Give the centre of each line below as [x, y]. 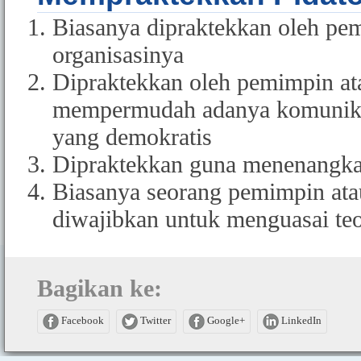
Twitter [154, 321]
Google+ [225, 321]
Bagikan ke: [100, 288]
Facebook [81, 321]
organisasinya [118, 55]
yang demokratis [132, 137]
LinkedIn [300, 321]
